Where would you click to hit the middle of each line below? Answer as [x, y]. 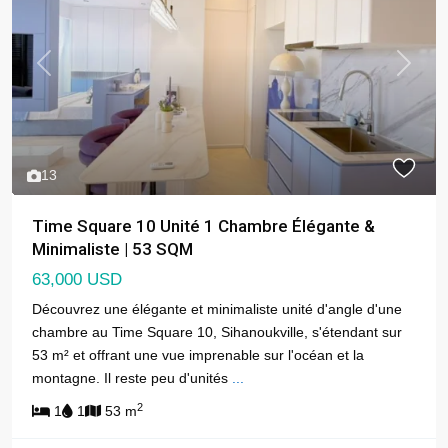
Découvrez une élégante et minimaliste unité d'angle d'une [217, 309]
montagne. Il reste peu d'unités [132, 378]
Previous [70, 72]
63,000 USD [77, 280]
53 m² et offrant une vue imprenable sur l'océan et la [198, 355]
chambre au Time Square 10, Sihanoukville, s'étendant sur [217, 332]
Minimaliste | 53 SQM [112, 249]
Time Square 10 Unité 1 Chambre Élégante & [203, 226]
